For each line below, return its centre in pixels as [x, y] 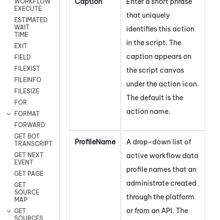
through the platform [160, 197]
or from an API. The [157, 210]
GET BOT [27, 137]
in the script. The [154, 42]
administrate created [161, 183]
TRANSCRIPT [33, 144]
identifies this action [160, 29]
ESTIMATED [31, 20]
